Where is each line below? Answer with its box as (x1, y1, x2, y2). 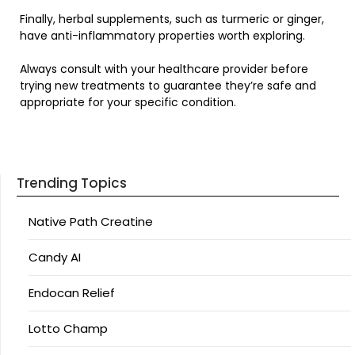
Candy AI (29, 249, 81, 266)
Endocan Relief (29, 284, 115, 302)
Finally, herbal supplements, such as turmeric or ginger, (20, 11, 324, 28)
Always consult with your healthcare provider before (20, 61, 308, 78)
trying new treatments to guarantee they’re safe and (20, 78, 316, 94)
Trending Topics (17, 174, 127, 193)
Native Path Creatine (29, 213, 153, 231)
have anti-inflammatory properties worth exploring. (20, 28, 305, 44)
